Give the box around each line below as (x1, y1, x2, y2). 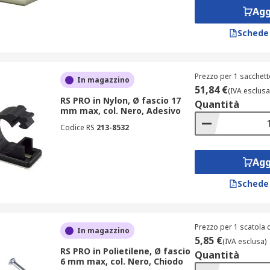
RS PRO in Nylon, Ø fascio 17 (60, 95, 181, 106)
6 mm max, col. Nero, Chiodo (60, 256, 183, 267)
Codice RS (60, 122, 95, 133)
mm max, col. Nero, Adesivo (60, 105, 181, 116)
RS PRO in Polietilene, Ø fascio (60, 245, 190, 257)
